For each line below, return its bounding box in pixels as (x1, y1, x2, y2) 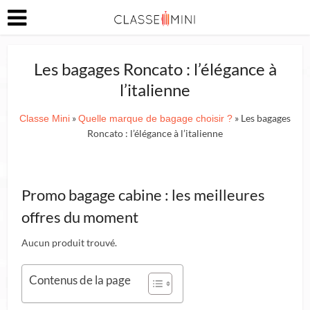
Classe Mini (19, 113, 70, 124)
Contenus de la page (29, 273, 131, 288)
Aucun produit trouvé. (21, 237, 118, 248)
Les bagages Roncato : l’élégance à (33, 59, 277, 79)
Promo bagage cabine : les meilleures (21, 185, 266, 204)
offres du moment (21, 208, 139, 226)
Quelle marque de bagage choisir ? (78, 113, 232, 124)
